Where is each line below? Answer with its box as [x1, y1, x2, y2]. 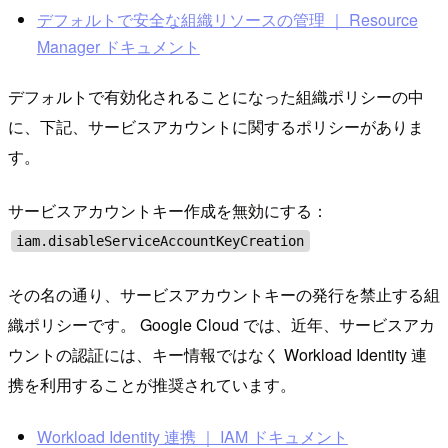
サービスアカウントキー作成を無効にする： [8, 199, 328, 223]
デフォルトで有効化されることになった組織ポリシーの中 [8, 85, 424, 109]
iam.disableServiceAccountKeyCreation [16, 233, 305, 250]
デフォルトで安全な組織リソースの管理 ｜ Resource [36, 7, 418, 31]
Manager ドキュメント [36, 34, 200, 58]
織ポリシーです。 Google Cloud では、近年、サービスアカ [8, 313, 435, 337]
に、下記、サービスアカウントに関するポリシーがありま [8, 115, 424, 139]
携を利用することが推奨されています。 [8, 373, 296, 397]
